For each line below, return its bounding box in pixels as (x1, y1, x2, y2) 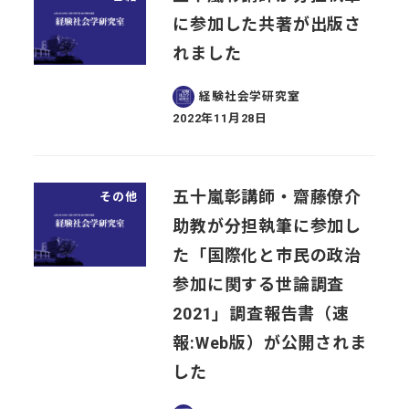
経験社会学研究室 (199, 89, 300, 104)
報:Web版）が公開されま (173, 332, 367, 352)
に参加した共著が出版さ (173, 14, 362, 34)
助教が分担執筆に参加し (173, 215, 362, 236)
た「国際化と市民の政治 (173, 245, 362, 265)
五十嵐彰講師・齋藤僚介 (173, 186, 362, 206)
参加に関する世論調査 (173, 274, 345, 294)
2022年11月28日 (173, 110, 267, 125)
